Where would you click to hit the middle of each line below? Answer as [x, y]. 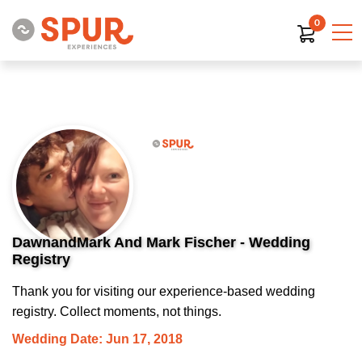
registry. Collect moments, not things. [117, 311]
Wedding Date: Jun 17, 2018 [97, 339]
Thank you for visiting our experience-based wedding [164, 291]
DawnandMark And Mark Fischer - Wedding [161, 242]
